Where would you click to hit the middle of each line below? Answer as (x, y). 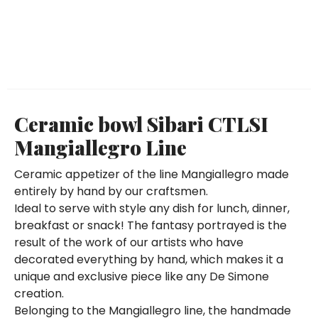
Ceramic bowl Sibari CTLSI (141, 124)
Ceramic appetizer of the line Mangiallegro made (152, 174)
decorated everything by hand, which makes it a (149, 259)
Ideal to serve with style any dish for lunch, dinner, (152, 208)
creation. (39, 293)
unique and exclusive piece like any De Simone (142, 276)
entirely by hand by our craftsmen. (111, 191)
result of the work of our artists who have (129, 242)
